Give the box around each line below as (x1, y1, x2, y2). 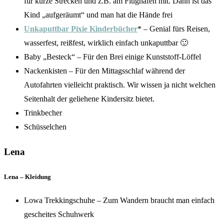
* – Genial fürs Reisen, (137, 24, 210, 33)
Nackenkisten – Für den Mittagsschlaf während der (24, 66, 185, 75)
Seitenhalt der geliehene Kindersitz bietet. (24, 94, 154, 103)
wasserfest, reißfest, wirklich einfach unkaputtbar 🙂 (24, 38, 188, 47)
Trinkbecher (24, 108, 62, 117)
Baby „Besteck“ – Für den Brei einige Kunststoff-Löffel (24, 52, 201, 61)
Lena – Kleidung (4, 172, 51, 180)
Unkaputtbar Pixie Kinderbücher (24, 24, 137, 33)
